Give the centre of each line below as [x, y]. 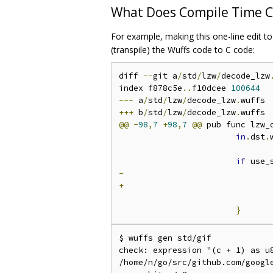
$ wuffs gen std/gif [165, 238]
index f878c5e [151, 88]
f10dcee [211, 88]
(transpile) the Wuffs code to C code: [183, 50]
